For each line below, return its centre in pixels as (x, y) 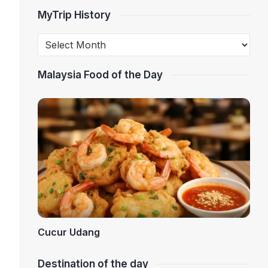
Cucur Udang (68, 232)
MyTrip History (74, 15)
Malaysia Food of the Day (100, 75)
